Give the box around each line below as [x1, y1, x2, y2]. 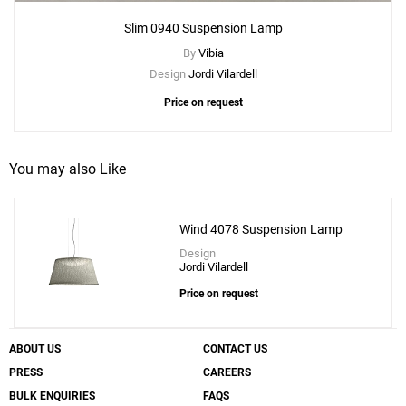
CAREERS [203, 366, 251, 380]
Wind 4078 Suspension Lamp [179, 222, 343, 237]
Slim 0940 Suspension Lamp [123, 21, 283, 36]
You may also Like [9, 160, 126, 179]
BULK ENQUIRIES [9, 390, 95, 403]
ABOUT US [9, 343, 61, 356]
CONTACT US [203, 343, 267, 356]
